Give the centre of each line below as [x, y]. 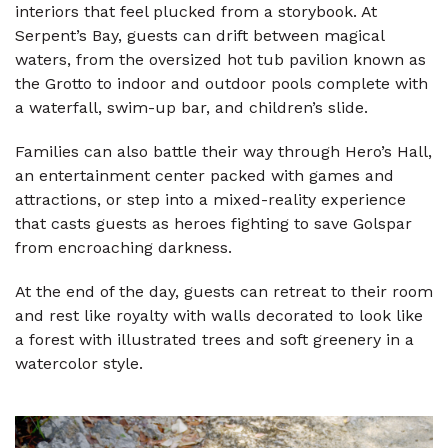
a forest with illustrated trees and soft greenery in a [214, 340]
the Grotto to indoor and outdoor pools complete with [221, 84]
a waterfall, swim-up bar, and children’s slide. [191, 108]
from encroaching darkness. [123, 248]
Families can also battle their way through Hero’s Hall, [223, 152]
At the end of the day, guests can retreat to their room [224, 292]
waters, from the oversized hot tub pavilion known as [220, 60]
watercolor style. [79, 364]
